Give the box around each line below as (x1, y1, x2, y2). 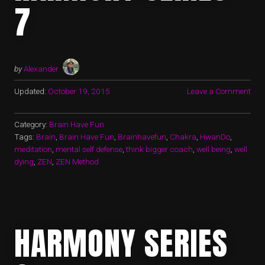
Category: (14, 119, 49, 130)
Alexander (24, 64, 59, 74)
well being (196, 144, 231, 154)
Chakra (170, 132, 196, 142)
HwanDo (200, 132, 230, 142)
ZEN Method (56, 157, 99, 167)
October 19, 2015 (48, 86, 110, 96)
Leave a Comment (187, 86, 251, 96)
